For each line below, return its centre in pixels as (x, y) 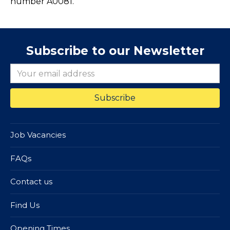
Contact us (31, 182)
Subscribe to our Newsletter (115, 51)
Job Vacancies (38, 135)
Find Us (25, 205)
